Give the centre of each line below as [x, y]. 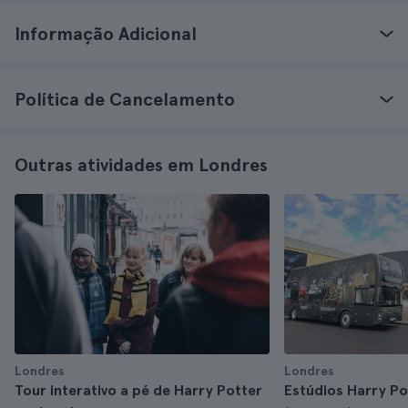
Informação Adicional [106, 34]
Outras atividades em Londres [141, 165]
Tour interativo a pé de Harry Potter [138, 390]
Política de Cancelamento [125, 99]
